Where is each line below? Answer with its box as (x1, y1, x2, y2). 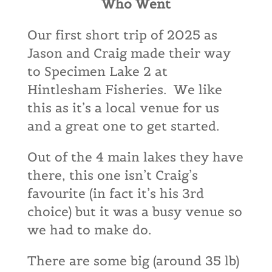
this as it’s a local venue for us (27, 100, 219, 116)
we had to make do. (27, 222, 151, 238)
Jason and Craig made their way (27, 45, 231, 61)
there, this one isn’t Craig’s (27, 167, 198, 183)
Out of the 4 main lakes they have (27, 149, 243, 165)
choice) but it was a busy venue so (27, 203, 242, 220)
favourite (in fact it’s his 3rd (27, 185, 204, 202)
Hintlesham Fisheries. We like (27, 81, 222, 98)
